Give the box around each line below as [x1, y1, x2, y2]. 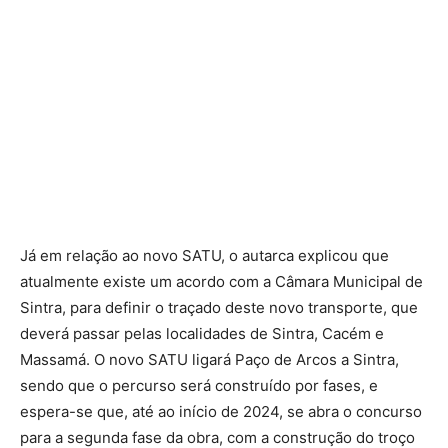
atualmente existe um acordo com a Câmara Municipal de [20, 271, 423, 291]
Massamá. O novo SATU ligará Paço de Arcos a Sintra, [20, 349, 399, 369]
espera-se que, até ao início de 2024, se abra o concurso [20, 401, 422, 421]
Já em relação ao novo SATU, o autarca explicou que [20, 245, 389, 265]
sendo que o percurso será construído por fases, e [20, 375, 378, 395]
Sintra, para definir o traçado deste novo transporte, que [20, 297, 418, 317]
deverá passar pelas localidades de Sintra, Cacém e [20, 323, 384, 343]
